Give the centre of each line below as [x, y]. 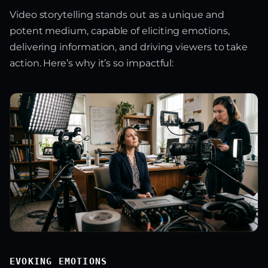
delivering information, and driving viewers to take [129, 47]
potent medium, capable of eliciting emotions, [120, 31]
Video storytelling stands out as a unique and [117, 15]
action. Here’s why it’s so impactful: [92, 63]
